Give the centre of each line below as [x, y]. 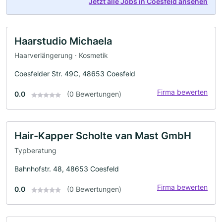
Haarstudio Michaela [63, 41]
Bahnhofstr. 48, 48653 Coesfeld [67, 168]
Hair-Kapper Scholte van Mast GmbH [103, 136]
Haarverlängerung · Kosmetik [61, 55]
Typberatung [35, 150]
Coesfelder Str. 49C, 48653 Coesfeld [75, 74]
